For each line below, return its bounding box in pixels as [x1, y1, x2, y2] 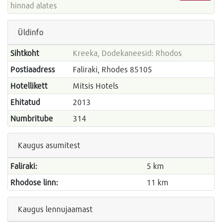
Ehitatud [10, 97, 40, 107]
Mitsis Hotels [72, 81, 118, 91]
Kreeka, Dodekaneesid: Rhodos [72, 48, 182, 58]
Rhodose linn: [10, 177, 58, 187]
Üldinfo [18, 27, 44, 37]
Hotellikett [10, 81, 48, 91]
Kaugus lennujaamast [18, 204, 93, 214]
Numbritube [10, 113, 53, 123]
